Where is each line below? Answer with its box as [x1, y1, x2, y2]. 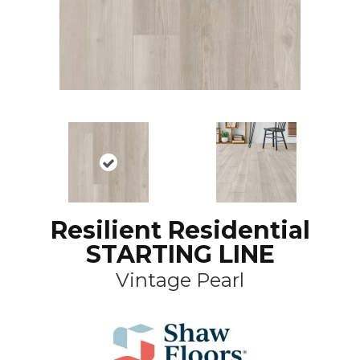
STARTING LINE [85, 239, 275, 269]
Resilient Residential [50, 215, 310, 245]
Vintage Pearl [116, 268, 244, 292]
